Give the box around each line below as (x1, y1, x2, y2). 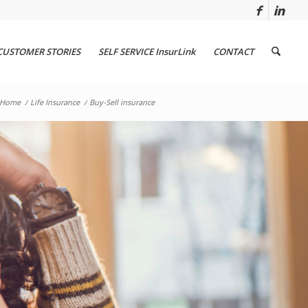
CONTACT (212, 45, 254, 58)
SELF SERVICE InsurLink (98, 45, 195, 58)
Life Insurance (30, 97, 80, 107)
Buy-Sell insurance (89, 97, 155, 107)
